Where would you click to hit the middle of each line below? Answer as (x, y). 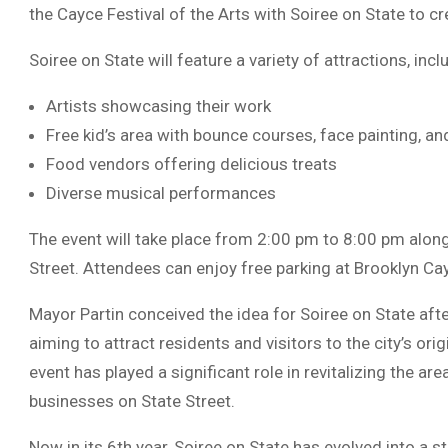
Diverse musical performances (161, 193)
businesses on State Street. (132, 401)
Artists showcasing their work (158, 106)
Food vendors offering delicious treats (191, 164)
